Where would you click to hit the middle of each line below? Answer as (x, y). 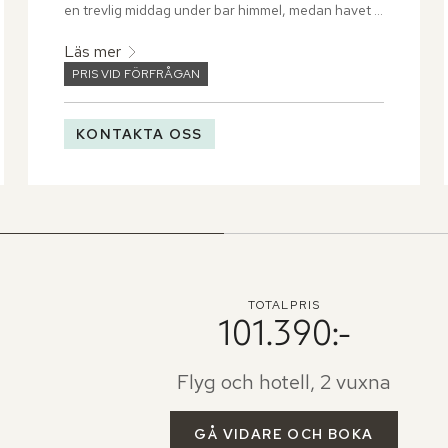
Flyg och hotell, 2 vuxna (283, 382)
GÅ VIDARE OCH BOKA (284, 434)
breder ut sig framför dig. (141, 29)
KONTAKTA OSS (139, 134)
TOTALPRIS (284, 305)
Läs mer (92, 52)
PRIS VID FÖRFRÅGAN (136, 74)
